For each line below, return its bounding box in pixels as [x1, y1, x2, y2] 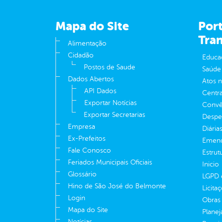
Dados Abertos [68, 75, 114, 83]
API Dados [84, 87, 116, 95]
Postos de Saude [84, 63, 135, 71]
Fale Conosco [68, 147, 111, 155]
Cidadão [68, 52, 94, 59]
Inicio [202, 161, 219, 168]
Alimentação [68, 40, 107, 48]
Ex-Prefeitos [68, 135, 106, 143]
